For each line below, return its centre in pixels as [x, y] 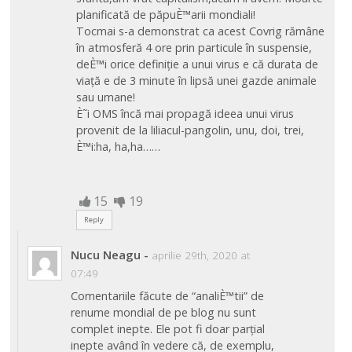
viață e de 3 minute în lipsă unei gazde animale [196, 80]
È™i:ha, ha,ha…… [118, 146]
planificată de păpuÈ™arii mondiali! [165, 14]
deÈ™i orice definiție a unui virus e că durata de [197, 64]
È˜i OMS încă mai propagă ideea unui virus [185, 113]
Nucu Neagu [105, 254]
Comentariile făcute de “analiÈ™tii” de [167, 296]
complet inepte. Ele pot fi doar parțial [167, 329]
